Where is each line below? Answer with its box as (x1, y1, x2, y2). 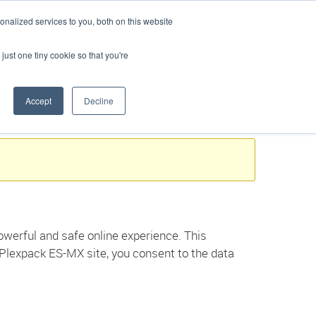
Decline (84, 95, 114, 107)
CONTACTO (241, 34, 296, 49)
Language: (135, 4, 184, 18)
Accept (25, 95, 51, 107)
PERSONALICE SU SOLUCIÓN (8, 34, 148, 49)
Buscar (74, 4, 107, 18)
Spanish (188, 4, 224, 18)
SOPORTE (171, 34, 218, 49)
